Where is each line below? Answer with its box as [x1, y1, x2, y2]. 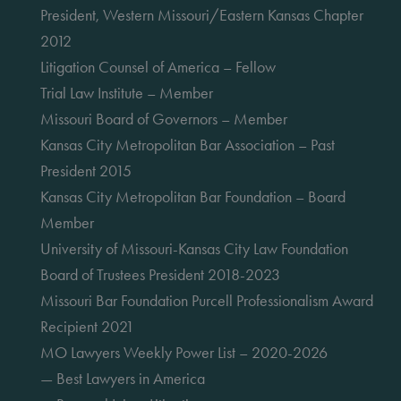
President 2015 [40, 160, 132, 181]
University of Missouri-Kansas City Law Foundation [40, 238, 348, 259]
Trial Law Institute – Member [40, 82, 217, 103]
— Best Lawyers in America [40, 368, 209, 388]
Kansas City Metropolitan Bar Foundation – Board [40, 186, 346, 207]
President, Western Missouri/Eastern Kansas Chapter [40, 4, 363, 25]
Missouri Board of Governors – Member [40, 108, 287, 129]
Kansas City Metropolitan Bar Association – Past [40, 134, 335, 155]
